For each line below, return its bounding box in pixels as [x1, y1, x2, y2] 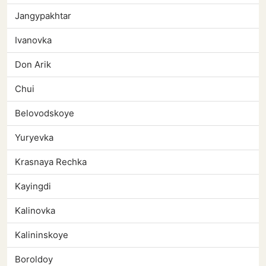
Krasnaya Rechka [15, 156, 87, 168]
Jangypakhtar [15, 10, 71, 22]
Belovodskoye [15, 107, 74, 119]
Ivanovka [15, 34, 52, 46]
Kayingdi [15, 180, 51, 192]
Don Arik [15, 59, 51, 71]
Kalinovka [15, 205, 55, 217]
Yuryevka [15, 132, 53, 144]
